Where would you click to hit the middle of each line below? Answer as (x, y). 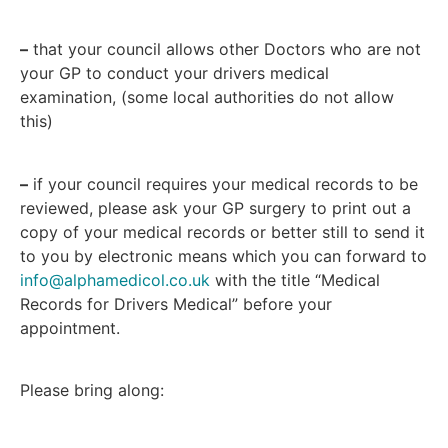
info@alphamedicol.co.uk (115, 279)
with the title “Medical (295, 279)
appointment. (70, 327)
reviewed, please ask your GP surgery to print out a (215, 207)
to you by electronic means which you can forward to (223, 255)
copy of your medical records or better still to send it (222, 231)
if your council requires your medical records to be (223, 183)
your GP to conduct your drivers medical (174, 73)
